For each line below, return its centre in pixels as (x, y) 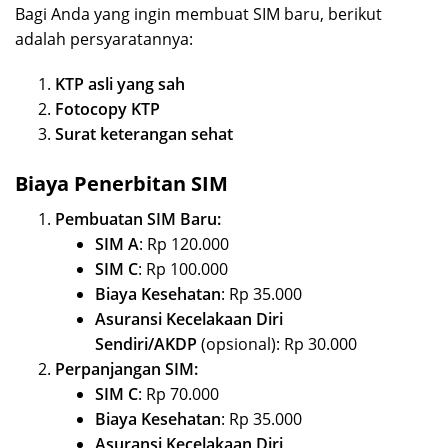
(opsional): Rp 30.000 (277, 344)
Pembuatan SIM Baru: (138, 219)
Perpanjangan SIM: (126, 369)
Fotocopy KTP (107, 109)
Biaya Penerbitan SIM (121, 184)
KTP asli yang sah (120, 84)
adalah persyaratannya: (104, 39)
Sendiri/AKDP (146, 344)
